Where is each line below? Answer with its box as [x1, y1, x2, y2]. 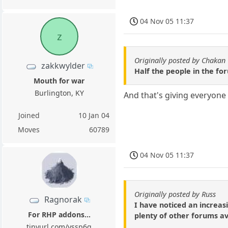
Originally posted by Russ [134, 189, 216, 199]
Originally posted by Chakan [134, 55, 226, 65]
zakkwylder [41, 60, 85, 71]
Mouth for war [34, 76, 85, 86]
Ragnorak [44, 194, 82, 206]
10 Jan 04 [78, 110, 110, 121]
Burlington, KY [34, 88, 84, 98]
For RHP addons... [27, 210, 91, 220]
